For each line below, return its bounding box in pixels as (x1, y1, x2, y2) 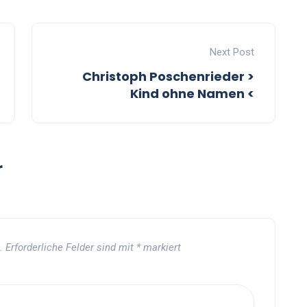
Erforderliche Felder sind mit (5, 241, 136, 254)
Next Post (210, 46, 254, 59)
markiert (140, 241, 181, 254)
